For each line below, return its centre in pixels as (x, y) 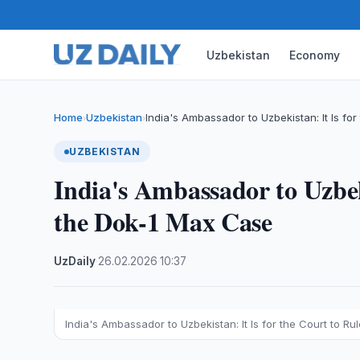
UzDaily (75, 261)
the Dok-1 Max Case (163, 221)
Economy (315, 55)
